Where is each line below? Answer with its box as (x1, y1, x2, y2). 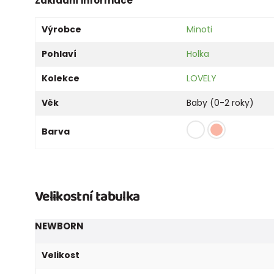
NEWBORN (35, 219, 84, 232)
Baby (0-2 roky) (187, 96, 254, 109)
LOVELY (187, 72, 217, 84)
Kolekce (42, 72, 80, 84)
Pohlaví (42, 47, 76, 60)
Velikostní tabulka (35, 185, 140, 208)
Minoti (187, 23, 212, 35)
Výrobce (42, 23, 81, 35)
